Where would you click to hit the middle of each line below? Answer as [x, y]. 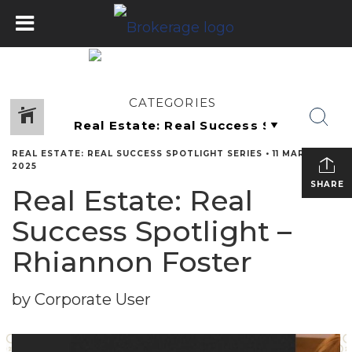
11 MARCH [296, 154]
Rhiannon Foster [132, 262]
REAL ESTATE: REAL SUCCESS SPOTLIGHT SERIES [137, 154]
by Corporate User [81, 299]
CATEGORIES [173, 103]
